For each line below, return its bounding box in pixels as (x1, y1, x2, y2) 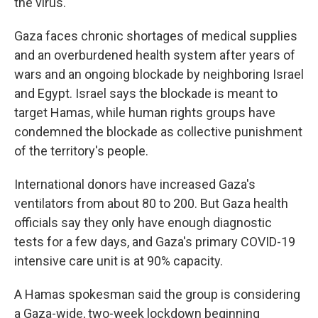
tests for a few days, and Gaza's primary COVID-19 (14, 234, 295, 250)
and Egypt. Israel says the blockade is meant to (14, 86, 278, 102)
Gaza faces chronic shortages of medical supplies (14, 28, 297, 44)
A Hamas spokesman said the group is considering (14, 287, 300, 302)
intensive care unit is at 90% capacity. (14, 253, 223, 269)
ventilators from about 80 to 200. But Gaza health (14, 196, 288, 212)
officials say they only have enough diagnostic (14, 215, 272, 231)
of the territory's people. (14, 143, 148, 159)
